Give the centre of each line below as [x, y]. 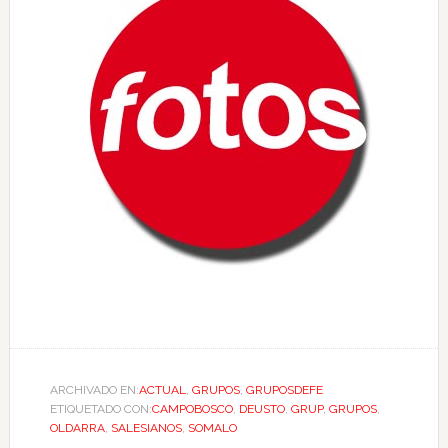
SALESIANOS [146, 428]
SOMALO [212, 428]
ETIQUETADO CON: [100, 409]
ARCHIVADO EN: [94, 390]
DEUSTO [261, 409]
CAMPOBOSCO [192, 409]
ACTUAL [162, 390]
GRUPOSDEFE [284, 390]
